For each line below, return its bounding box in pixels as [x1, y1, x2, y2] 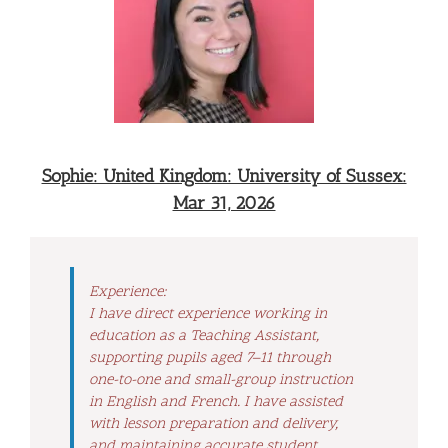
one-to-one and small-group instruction [89, 369, 353, 391]
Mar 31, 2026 [172, 192, 276, 214]
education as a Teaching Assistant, [89, 325, 319, 347]
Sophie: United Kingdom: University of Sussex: [41, 165, 407, 187]
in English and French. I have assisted [89, 391, 343, 413]
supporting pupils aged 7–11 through [89, 347, 331, 369]
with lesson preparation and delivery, [89, 413, 338, 435]
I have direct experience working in [89, 303, 327, 325]
